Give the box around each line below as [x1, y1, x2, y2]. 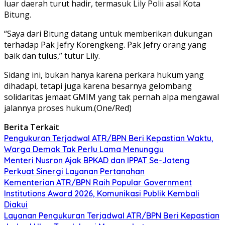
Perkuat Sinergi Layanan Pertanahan [4, 166, 145, 176]
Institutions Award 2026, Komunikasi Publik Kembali [4, 188, 199, 198]
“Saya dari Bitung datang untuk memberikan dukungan [4, 28, 212, 39]
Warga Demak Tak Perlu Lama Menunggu [4, 144, 164, 154]
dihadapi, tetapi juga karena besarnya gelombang [4, 80, 192, 91]
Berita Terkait [4, 121, 59, 133]
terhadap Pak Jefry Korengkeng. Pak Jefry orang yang [4, 39, 206, 50]
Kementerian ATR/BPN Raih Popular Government [4, 177, 192, 187]
